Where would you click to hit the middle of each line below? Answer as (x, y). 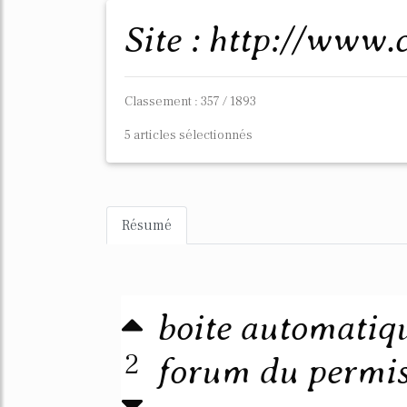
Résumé (147, 225)
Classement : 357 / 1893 (190, 101)
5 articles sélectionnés (189, 135)
